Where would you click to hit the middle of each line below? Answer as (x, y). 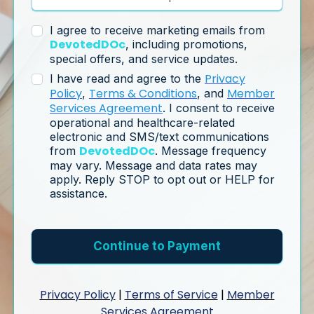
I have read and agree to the (127, 78)
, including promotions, (186, 44)
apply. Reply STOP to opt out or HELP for (162, 179)
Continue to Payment (157, 246)
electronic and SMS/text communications (159, 136)
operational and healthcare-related (142, 122)
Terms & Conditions (143, 93)
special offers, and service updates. (144, 59)
